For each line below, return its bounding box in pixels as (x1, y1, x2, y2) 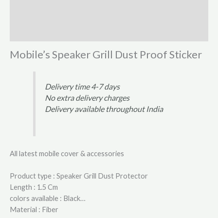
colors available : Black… (10, 194, 86, 203)
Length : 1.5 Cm (10, 183, 58, 192)
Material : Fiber (10, 205, 58, 214)
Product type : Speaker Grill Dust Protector (10, 172, 148, 181)
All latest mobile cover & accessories (10, 149, 124, 158)
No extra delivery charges (45, 92, 130, 102)
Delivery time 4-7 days (45, 81, 120, 91)
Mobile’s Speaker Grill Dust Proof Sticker (10, 47, 202, 61)
